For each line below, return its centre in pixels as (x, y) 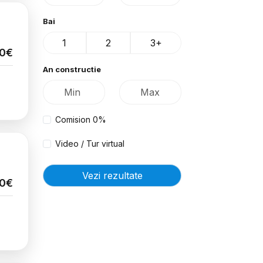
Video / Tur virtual (90, 144)
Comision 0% (81, 119)
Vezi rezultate (112, 176)
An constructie (72, 69)
